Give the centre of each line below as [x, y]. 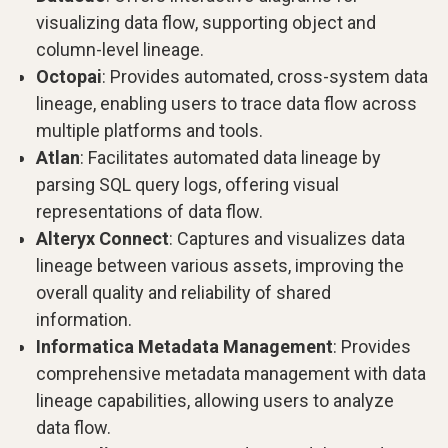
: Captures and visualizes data [287, 238]
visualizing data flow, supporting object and [206, 22]
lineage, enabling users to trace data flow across [226, 103]
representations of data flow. [149, 211]
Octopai [69, 76]
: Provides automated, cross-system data [265, 76]
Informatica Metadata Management [184, 346]
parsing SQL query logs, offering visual [187, 184]
